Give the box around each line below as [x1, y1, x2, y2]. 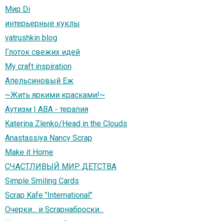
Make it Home [5, 147, 53, 157]
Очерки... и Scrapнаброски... [5, 205, 104, 215]
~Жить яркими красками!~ [5, 90, 105, 100]
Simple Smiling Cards [5, 176, 79, 186]
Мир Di [5, 4, 30, 14]
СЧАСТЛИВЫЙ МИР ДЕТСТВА [5, 162, 116, 172]
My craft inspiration [5, 62, 72, 72]
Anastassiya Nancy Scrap [5, 133, 92, 143]
